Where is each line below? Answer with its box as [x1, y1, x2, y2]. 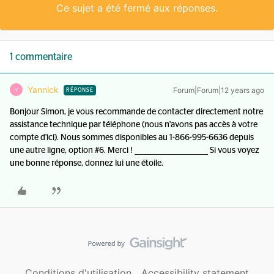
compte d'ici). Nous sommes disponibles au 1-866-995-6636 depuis [10, 133, 254, 142]
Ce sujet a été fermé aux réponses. [56, 2, 218, 14]
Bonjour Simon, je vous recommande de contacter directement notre [10, 108, 263, 116]
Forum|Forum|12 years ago [173, 86, 264, 95]
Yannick [28, 84, 59, 95]
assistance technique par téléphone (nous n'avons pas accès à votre [10, 120, 257, 129]
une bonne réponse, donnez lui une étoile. [10, 159, 163, 168]
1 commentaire [10, 52, 72, 62]
